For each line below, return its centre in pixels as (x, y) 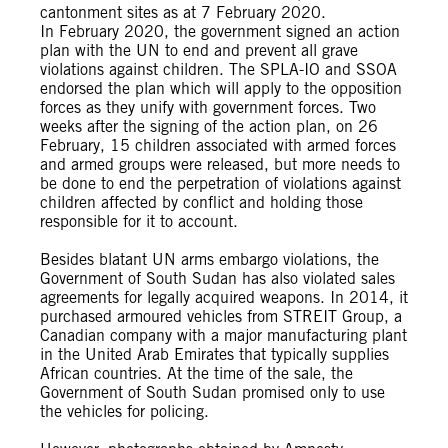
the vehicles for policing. (124, 411)
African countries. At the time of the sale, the (196, 373)
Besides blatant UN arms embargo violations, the (209, 259)
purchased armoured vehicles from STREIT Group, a (221, 316)
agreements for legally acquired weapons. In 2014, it (224, 297)
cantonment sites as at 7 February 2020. (185, 12)
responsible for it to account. (141, 221)
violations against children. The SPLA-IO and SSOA (218, 69)
